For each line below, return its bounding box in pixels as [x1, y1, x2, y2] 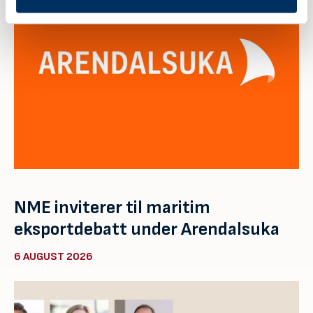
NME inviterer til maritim [14, 197, 210, 219]
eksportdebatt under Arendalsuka [14, 219, 279, 240]
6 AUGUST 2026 [14, 250, 93, 263]
